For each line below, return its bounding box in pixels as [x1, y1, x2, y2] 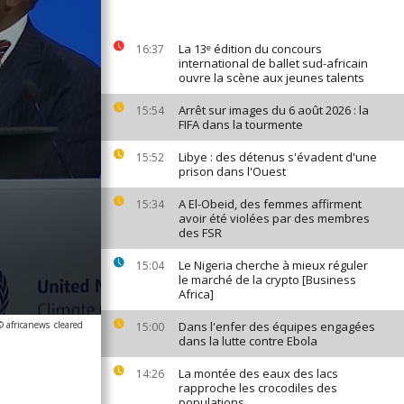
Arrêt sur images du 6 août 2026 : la [179, 102, 369, 118]
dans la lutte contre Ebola [179, 333, 317, 349]
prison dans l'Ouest [179, 163, 286, 179]
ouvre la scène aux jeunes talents [179, 69, 364, 86]
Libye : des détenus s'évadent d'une [179, 149, 377, 165]
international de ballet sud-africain [179, 55, 368, 71]
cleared [54, 318, 83, 331]
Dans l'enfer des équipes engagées [179, 318, 375, 335]
